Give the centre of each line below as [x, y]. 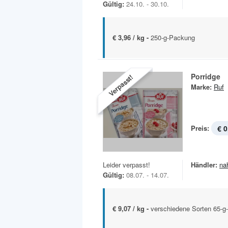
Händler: [204, 165]
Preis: [200, 128]
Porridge [206, 77]
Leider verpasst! [126, 165]
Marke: [201, 87]
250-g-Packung [173, 37]
